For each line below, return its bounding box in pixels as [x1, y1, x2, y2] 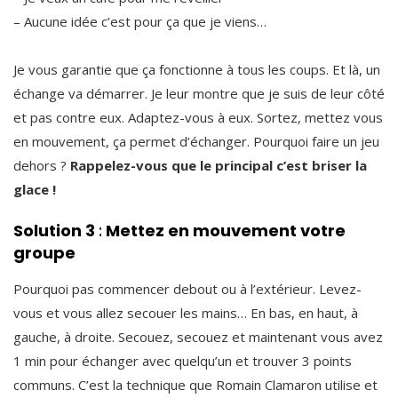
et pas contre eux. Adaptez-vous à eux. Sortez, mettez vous [13, 107, 383, 126]
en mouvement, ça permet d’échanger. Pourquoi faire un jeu [13, 131, 379, 150]
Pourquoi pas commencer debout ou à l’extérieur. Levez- [13, 279, 362, 298]
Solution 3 [13, 219, 99, 242]
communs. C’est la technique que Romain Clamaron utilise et [13, 375, 378, 394]
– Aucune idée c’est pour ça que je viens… [13, 12, 267, 30]
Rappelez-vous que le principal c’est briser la [70, 155, 367, 174]
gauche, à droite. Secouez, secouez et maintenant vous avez [13, 327, 383, 346]
